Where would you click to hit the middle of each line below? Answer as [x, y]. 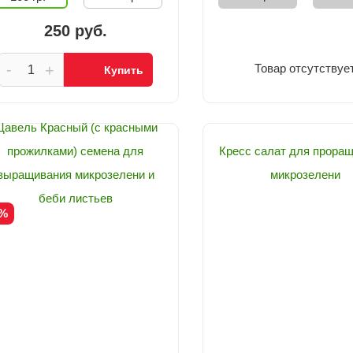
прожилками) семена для [76, 151]
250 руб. [75, 31]
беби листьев [75, 198]
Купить [124, 70]
